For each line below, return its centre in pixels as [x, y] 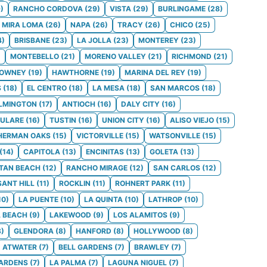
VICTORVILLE [100, 136]
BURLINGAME [182, 9]
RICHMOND [192, 57]
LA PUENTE [38, 199]
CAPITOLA [42, 151]
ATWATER [20, 247]
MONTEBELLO [35, 57]
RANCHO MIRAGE [97, 167]
